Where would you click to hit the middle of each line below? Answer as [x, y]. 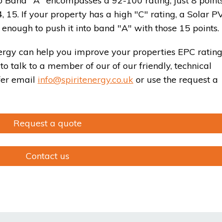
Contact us [47, 156]
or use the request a [176, 80]
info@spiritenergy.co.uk [85, 80]
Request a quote [47, 123]
